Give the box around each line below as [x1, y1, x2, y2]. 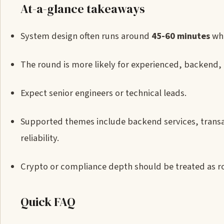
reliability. [20, 131, 59, 144]
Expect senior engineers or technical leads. [20, 86, 186, 99]
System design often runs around [20, 29, 151, 42]
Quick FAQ [20, 193, 75, 210]
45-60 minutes [151, 29, 210, 42]
